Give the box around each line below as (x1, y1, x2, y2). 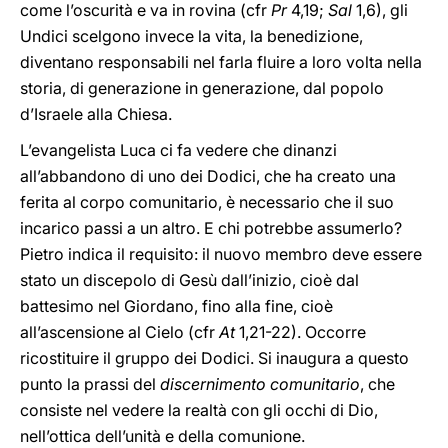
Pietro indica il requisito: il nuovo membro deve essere (20, 244, 422, 264)
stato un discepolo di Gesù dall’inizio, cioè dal (20, 270, 359, 290)
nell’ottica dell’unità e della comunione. (20, 426, 305, 446)
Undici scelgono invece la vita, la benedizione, (20, 26, 363, 46)
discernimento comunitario (160, 374, 360, 394)
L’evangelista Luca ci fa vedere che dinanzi (20, 140, 337, 160)
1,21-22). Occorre (235, 322, 366, 342)
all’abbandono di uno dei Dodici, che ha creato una (20, 166, 396, 186)
